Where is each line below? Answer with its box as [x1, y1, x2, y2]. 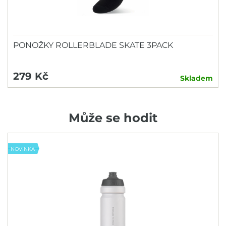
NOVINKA [11, 145, 35, 152]
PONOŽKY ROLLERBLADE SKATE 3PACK [13, 40, 173, 50]
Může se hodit [69, 110, 157, 125]
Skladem [180, 73, 213, 83]
